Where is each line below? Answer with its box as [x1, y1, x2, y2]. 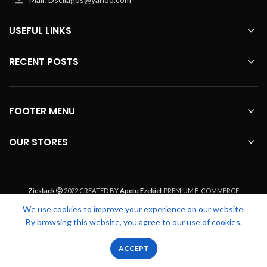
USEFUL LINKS [9, 23, 72, 38]
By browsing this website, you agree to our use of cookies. [25, 217, 242, 227]
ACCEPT [118, 244, 149, 253]
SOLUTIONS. [114, 195, 153, 204]
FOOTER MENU [9, 104, 75, 118]
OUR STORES [9, 135, 68, 149]
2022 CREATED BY [63, 186, 120, 194]
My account [213, 256, 250, 263]
